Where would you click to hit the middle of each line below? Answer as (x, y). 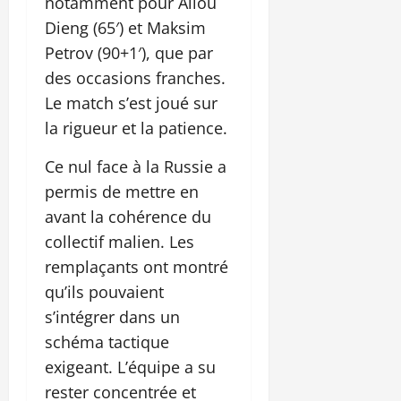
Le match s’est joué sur (131, 102)
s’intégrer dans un (112, 316)
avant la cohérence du (128, 216)
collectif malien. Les (119, 241)
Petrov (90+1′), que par (129, 52)
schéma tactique (107, 341)
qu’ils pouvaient (104, 291)
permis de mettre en (122, 191)
